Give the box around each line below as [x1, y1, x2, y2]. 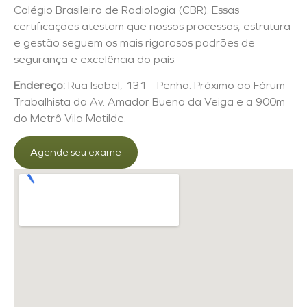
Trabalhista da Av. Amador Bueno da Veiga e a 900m [14, 95, 285, 108]
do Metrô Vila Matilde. [14, 111, 126, 125]
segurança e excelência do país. [14, 52, 176, 66]
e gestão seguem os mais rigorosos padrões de [14, 36, 255, 49]
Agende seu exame [30, 146, 121, 159]
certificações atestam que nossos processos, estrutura [14, 19, 291, 33]
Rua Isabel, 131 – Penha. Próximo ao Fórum [65, 78, 285, 92]
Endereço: [14, 78, 65, 92]
